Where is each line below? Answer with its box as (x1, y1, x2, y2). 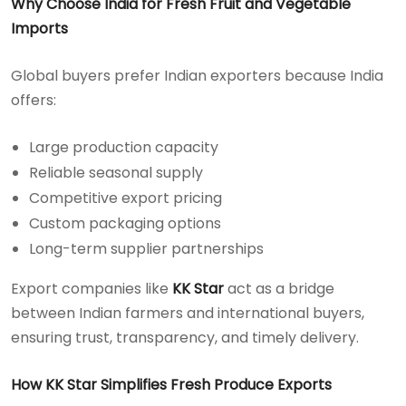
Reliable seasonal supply (29, 161, 203, 183)
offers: (11, 89, 56, 111)
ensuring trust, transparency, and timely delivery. (11, 326, 359, 348)
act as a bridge (224, 277, 334, 299)
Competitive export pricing (29, 187, 222, 208)
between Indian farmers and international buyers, (11, 302, 364, 324)
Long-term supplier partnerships (29, 237, 264, 259)
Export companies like (11, 277, 172, 299)
